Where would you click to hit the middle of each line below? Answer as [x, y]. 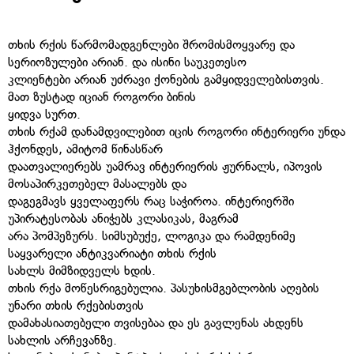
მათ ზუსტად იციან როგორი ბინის [102, 96]
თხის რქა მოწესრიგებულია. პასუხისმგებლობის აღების [164, 288]
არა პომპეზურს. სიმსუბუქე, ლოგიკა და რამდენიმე [152, 235]
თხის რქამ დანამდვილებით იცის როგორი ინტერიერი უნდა [177, 131]
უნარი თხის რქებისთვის [76, 305]
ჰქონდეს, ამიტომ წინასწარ [85, 149]
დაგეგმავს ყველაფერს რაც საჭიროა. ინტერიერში [151, 201]
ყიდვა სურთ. [44, 114]
